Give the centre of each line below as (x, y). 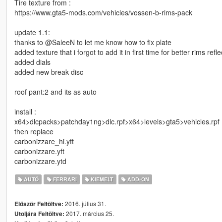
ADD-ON (137, 179)
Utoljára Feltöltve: (39, 214)
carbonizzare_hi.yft (44, 141)
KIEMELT (101, 179)
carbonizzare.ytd (40, 161)
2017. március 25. (89, 213)
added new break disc (49, 72)
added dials (32, 62)
